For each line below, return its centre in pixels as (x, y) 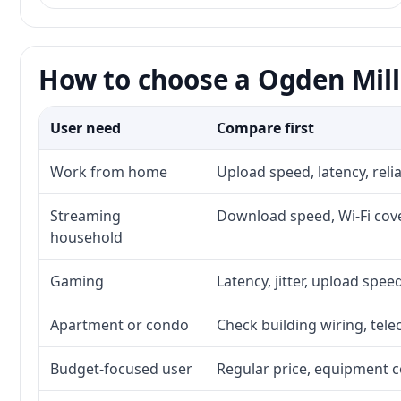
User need (85, 128)
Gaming (77, 281)
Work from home (109, 172)
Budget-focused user (121, 369)
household (86, 237)
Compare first (265, 128)
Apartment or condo (119, 325)
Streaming (85, 216)
